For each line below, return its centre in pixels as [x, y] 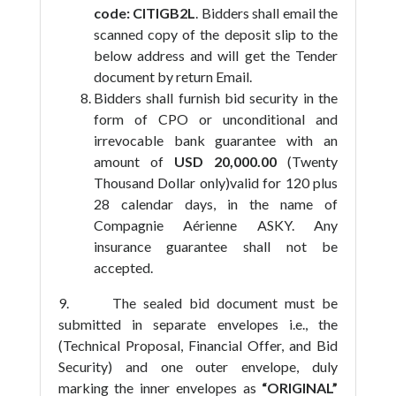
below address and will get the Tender [216, 55]
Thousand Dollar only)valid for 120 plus [216, 183]
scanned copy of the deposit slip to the [216, 34]
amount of [133, 161]
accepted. [123, 267]
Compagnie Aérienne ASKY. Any [216, 225]
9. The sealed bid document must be [198, 303]
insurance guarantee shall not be [216, 246]
